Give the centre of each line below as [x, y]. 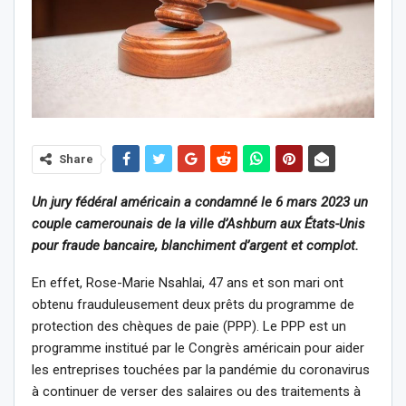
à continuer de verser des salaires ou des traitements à [196, 391]
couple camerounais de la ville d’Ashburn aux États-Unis [198, 223]
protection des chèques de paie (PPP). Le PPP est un [189, 326]
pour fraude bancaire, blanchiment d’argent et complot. [195, 245]
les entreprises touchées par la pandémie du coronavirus [201, 369]
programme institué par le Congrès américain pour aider [198, 348]
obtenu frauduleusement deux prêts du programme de [193, 304]
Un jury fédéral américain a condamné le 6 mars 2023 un [200, 202]
